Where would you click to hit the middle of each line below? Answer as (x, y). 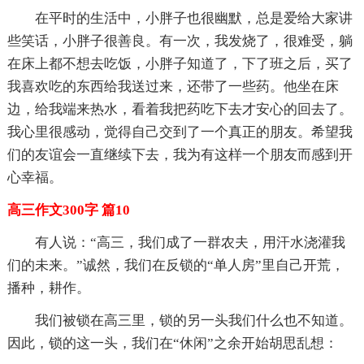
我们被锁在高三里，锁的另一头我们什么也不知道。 (193, 320)
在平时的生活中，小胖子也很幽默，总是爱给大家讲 (193, 18)
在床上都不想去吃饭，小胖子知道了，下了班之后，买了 (180, 63)
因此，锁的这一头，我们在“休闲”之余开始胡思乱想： (172, 343)
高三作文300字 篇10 (68, 210)
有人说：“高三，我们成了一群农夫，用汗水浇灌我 (190, 242)
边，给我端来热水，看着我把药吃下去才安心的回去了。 (180, 109)
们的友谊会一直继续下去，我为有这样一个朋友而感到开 (180, 154)
